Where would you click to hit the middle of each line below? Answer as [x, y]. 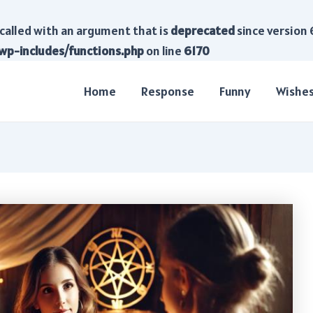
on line [164, 51]
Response [168, 91]
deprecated [203, 30]
